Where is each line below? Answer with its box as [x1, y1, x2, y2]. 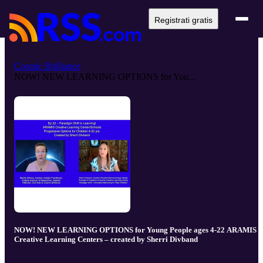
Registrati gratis [154, 15, 213, 25]
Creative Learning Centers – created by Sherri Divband [14, 235, 198, 244]
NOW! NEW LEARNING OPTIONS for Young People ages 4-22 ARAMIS [14, 225, 227, 235]
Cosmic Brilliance [14, 61, 80, 71]
